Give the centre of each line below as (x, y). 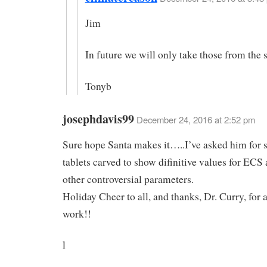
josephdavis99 (98, 119)
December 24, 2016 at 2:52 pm (196, 119)
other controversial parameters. (128, 179)
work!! (77, 213)
